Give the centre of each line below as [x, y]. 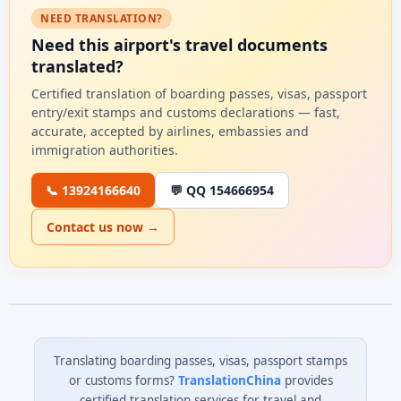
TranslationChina [229, 380]
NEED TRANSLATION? [102, 18]
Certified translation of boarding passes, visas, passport [199, 94]
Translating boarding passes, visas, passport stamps [200, 361]
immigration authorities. [105, 150]
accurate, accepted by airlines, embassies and [170, 131]
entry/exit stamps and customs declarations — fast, [186, 112]
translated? [77, 66]
